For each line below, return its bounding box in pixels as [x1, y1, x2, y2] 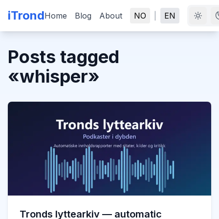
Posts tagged [8, 46, 119, 67]
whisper [20, 66, 88, 87]
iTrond [8, 8, 44, 22]
